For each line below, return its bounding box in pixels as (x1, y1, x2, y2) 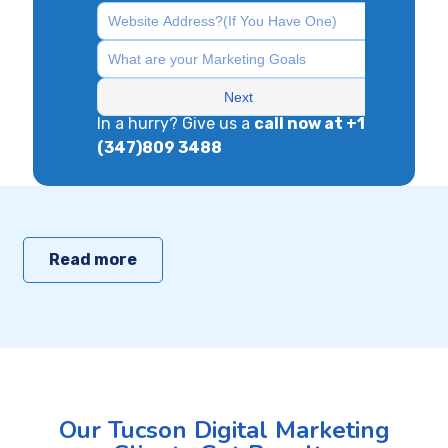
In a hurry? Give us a (97, 113, 254, 133)
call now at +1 (254, 113, 365, 133)
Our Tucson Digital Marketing (58, 413, 390, 446)
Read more (49, 249, 137, 269)
